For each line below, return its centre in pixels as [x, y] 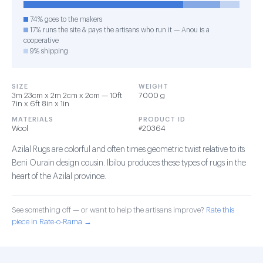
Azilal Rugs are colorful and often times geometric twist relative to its [128, 150]
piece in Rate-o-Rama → [52, 222]
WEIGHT [154, 87]
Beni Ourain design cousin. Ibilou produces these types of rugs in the [129, 163]
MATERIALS [33, 119]
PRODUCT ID [162, 119]
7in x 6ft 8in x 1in [41, 104]
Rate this [220, 210]
